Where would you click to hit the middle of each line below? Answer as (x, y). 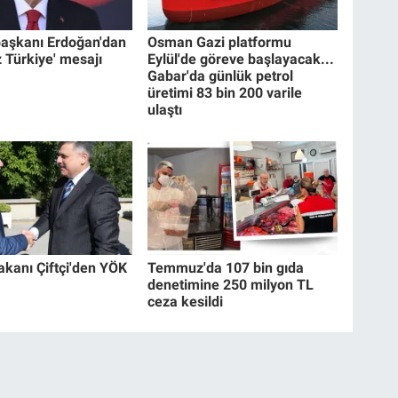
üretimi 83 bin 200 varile (225, 93)
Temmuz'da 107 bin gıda (226, 267)
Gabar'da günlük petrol (221, 76)
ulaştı (165, 110)
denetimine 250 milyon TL (231, 284)
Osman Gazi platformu (220, 43)
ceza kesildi (186, 301)
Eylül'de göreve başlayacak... (241, 60)
